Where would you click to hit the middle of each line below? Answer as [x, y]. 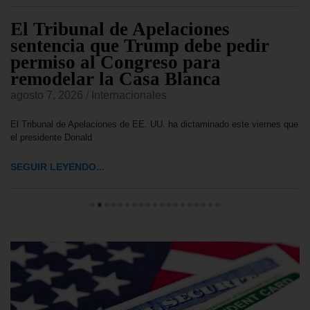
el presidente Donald [51, 138]
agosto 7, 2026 [47, 95]
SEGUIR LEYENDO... [57, 167]
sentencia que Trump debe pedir [140, 46]
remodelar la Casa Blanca [116, 79]
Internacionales [129, 95]
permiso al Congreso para [116, 63]
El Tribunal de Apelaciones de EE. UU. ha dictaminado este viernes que [154, 125]
